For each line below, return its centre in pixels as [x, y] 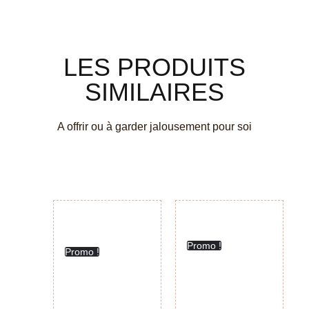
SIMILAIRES [154, 92]
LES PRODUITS [154, 67]
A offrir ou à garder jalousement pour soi [154, 126]
